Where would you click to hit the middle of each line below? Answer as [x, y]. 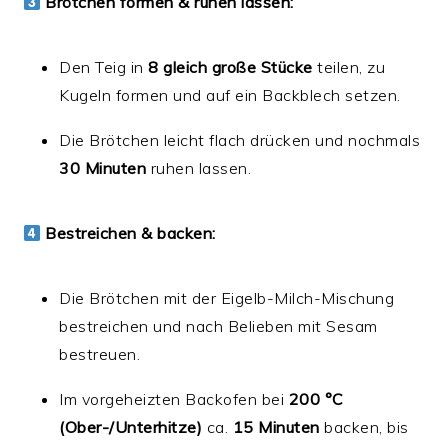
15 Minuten [276, 427]
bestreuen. [100, 354]
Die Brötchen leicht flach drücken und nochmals [240, 140]
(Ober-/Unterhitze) [131, 427]
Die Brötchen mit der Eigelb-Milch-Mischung [227, 298]
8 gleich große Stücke [230, 67]
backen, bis [364, 427]
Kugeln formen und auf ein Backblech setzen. [230, 95]
